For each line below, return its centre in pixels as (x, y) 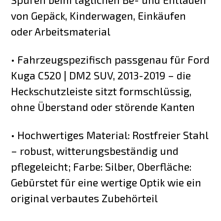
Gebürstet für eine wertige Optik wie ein (106, 183)
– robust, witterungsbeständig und (95, 151)
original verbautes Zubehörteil (85, 198)
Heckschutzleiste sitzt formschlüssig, (101, 91)
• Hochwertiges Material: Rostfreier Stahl (110, 135)
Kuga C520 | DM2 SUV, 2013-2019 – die (101, 75)
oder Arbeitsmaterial (61, 32)
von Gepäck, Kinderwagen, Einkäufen (99, 16)
